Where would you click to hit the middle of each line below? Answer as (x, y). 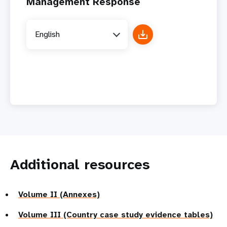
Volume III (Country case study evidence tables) (116, 214)
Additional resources (80, 164)
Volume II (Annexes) (59, 194)
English (47, 34)
